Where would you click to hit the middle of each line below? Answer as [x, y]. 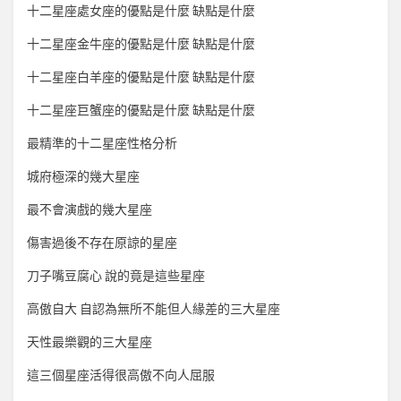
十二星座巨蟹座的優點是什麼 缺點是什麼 [141, 111]
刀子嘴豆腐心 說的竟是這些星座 [116, 277]
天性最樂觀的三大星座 [90, 343]
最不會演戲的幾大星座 [90, 210]
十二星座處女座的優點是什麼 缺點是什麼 [141, 12]
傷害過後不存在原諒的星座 [102, 243]
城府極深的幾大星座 [83, 177]
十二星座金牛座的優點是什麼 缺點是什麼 [141, 45]
